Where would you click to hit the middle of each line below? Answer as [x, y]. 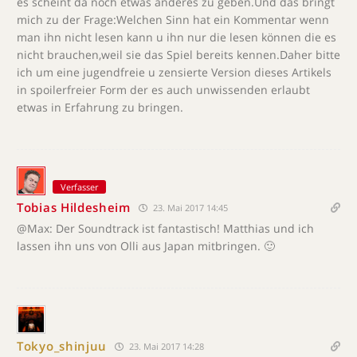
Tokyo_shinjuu [62, 346]
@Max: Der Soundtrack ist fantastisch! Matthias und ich [165, 228]
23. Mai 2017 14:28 [166, 346]
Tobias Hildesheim [74, 207]
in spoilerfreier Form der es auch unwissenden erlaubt [163, 89]
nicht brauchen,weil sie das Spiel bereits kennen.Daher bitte [178, 54]
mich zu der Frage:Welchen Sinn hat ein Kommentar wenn [173, 19]
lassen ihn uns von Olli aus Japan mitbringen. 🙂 [146, 245]
